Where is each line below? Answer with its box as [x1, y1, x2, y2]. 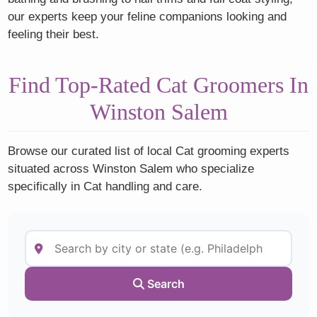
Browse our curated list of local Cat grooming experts [8, 144, 290, 158]
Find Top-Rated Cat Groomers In [8, 71, 309, 98]
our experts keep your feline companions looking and [8, 9, 287, 23]
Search [144, 277, 185, 292]
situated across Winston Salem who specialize [8, 161, 255, 175]
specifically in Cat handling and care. [8, 179, 203, 193]
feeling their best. [8, 27, 100, 41]
